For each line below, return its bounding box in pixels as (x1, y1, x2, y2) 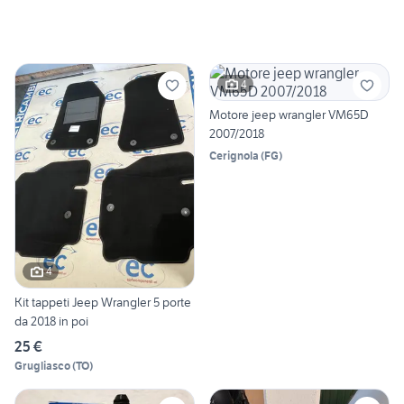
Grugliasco (14, 358, 70, 372)
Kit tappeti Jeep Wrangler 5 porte (14, 293, 191, 310)
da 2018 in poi (14, 312, 88, 329)
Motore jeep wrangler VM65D (209, 106, 369, 124)
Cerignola (209, 149, 259, 163)
